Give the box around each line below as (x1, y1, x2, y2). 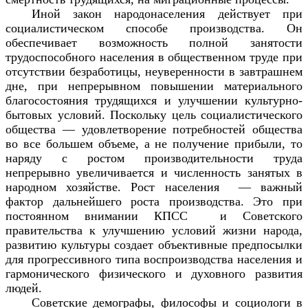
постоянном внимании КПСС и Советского (5, 208, 302, 223)
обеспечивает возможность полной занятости (5, 35, 302, 49)
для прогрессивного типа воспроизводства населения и (5, 252, 302, 266)
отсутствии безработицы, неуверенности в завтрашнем (5, 64, 302, 78)
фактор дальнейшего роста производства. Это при (5, 194, 302, 208)
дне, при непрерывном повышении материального (5, 78, 302, 93)
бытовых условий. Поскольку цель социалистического (5, 107, 302, 122)
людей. (5, 280, 42, 295)
